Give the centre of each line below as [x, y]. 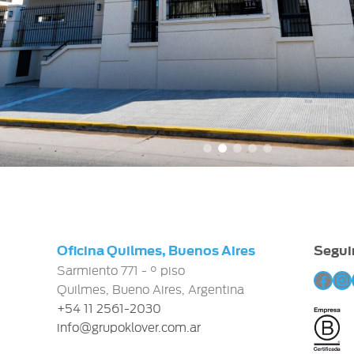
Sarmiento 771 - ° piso [121, 271]
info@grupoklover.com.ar [129, 328]
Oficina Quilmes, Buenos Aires [156, 251]
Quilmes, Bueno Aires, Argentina [151, 290]
